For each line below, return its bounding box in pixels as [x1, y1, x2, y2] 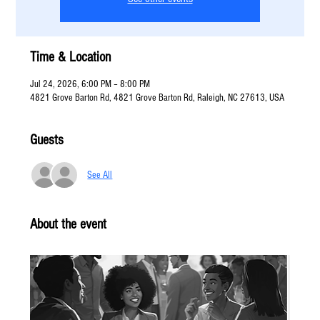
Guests [30, 132, 64, 148]
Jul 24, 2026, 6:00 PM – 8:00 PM [30, 79, 151, 90]
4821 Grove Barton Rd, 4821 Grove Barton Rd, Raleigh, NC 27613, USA [30, 92, 285, 104]
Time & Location [30, 49, 111, 65]
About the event [30, 216, 107, 232]
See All [87, 169, 113, 181]
